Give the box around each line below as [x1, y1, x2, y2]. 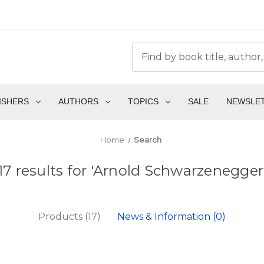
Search [134, 135, 162, 145]
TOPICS [127, 97, 159, 107]
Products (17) [38, 211, 101, 223]
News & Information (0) [117, 211, 226, 223]
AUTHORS [58, 97, 98, 107]
